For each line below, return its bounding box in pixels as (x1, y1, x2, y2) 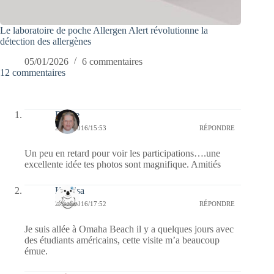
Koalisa (55, 185, 84, 196)
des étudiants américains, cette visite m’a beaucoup (24, 234, 220, 245)
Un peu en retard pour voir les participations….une (24, 147, 220, 158)
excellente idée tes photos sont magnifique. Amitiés (24, 158, 221, 169)
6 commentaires (82, 56, 143, 67)
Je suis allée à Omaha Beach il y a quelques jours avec (24, 223, 234, 234)
